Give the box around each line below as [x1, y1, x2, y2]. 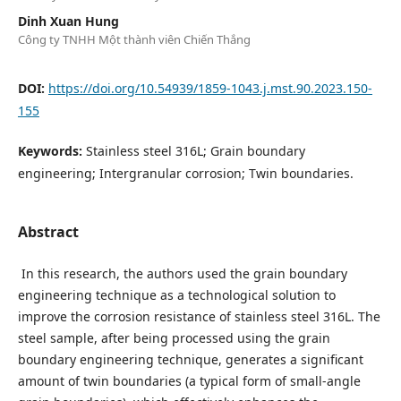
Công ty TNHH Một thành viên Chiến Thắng [17, 31, 251, 48]
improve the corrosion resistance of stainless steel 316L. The [17, 308, 380, 326]
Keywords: [17, 142, 86, 160]
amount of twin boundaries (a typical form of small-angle [17, 372, 361, 390]
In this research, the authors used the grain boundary [17, 265, 347, 283]
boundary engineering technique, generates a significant [17, 351, 363, 369]
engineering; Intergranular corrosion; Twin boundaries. [17, 165, 354, 183]
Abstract [17, 222, 79, 243]
